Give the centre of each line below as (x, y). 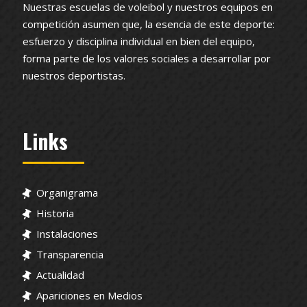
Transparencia (70, 254)
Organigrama (67, 192)
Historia (55, 213)
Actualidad (60, 274)
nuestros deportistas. (74, 75)
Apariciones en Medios (89, 295)
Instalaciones (67, 233)
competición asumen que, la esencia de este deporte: (149, 24)
